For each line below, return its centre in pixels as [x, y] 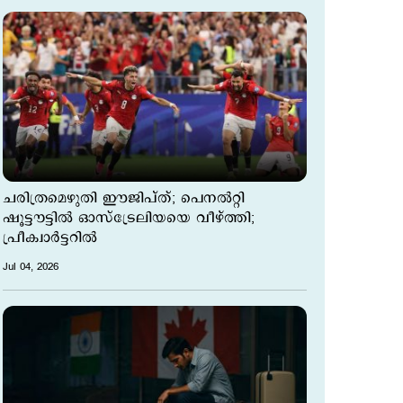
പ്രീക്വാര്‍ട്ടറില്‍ [50, 238]
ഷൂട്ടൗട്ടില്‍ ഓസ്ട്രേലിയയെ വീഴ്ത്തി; [129, 219]
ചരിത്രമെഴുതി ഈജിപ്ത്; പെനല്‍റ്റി [124, 199]
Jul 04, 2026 [31, 267]
